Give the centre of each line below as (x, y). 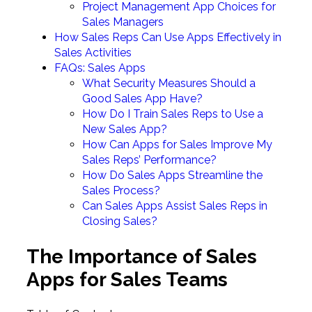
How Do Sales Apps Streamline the (172, 175)
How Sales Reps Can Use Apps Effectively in (167, 37)
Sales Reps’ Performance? (149, 159)
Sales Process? (121, 190)
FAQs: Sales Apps (100, 68)
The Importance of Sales (141, 257)
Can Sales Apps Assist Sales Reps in (174, 205)
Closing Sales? (119, 221)
